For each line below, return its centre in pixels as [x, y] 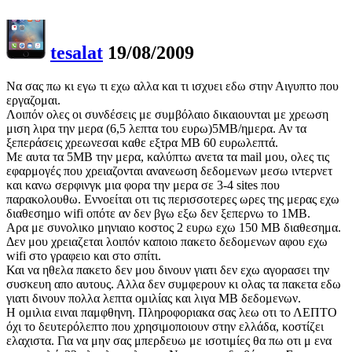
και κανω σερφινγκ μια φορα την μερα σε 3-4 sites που [143, 185]
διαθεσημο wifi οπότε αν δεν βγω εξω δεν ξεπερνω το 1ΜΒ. [158, 214]
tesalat [77, 53]
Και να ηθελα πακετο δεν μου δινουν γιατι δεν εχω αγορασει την [168, 270]
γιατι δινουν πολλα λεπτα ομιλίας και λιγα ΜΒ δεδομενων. [154, 299]
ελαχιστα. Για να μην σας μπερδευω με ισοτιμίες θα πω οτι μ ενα [169, 341]
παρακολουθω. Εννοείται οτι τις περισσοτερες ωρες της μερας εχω [173, 200]
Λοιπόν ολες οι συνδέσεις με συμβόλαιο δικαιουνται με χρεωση [167, 115]
